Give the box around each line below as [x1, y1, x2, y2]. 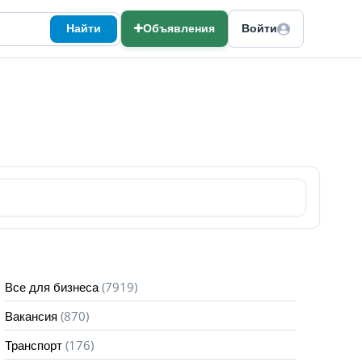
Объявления [143, 23, 215, 35]
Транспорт [5, 339, 62, 352]
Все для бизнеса [5, 280, 99, 294]
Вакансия [5, 309, 57, 323]
